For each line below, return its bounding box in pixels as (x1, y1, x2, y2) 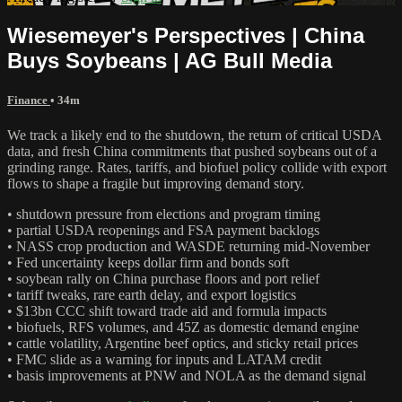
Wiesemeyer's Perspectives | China (7, 22, 364, 48)
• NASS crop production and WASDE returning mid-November (7, 238, 370, 254)
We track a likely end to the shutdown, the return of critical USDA (7, 127, 381, 143)
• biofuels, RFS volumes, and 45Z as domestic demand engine (7, 319, 359, 335)
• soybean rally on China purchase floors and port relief (7, 270, 319, 286)
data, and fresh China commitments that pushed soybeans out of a (7, 143, 377, 159)
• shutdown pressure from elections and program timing (7, 205, 320, 222)
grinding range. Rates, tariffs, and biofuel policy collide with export (7, 159, 387, 175)
